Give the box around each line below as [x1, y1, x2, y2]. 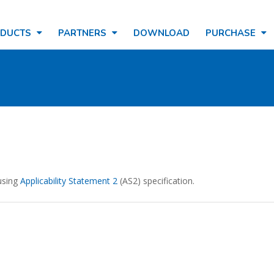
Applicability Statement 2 [20, 175, 117, 187]
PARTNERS [58, 27, 109, 39]
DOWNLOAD [133, 27, 190, 39]
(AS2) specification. [117, 175, 194, 187]
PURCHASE [206, 27, 258, 39]
